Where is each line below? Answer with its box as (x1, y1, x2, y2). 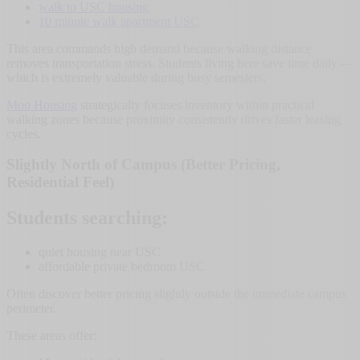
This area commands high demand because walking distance (6, 41, 312, 55)
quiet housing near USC (39, 245, 161, 260)
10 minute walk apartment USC (39, 14, 199, 28)
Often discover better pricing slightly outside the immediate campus (6, 287, 346, 301)
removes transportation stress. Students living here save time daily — (6, 55, 354, 70)
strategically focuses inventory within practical (77, 97, 314, 112)
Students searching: (6, 207, 168, 229)
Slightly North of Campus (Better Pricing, (6, 156, 280, 174)
